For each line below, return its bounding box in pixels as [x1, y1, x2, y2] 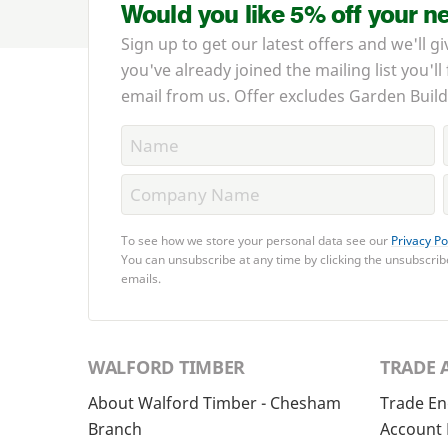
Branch [88, 418, 142, 441]
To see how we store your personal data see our [121, 232, 391, 250]
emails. [121, 270, 161, 288]
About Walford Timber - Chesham [88, 392, 341, 415]
